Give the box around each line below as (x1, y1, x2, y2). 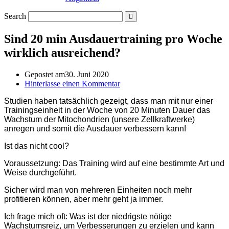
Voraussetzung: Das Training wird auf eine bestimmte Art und (4, 158, 224, 168)
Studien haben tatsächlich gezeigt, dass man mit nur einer (4, 96, 213, 105)
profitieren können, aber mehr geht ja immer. (4, 194, 163, 203)
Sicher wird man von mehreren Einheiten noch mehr (4, 185, 192, 194)
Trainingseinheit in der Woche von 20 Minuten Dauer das (4, 105, 210, 114)
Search (4, 12, 26, 20)
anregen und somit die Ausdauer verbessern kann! (4, 124, 186, 133)
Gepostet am (25, 70, 65, 79)
